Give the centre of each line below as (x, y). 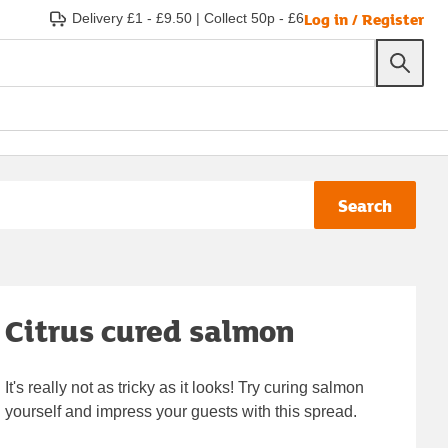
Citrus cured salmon (150, 330)
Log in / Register (364, 18)
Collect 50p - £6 (254, 18)
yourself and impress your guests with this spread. (181, 411)
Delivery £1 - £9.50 (132, 18)
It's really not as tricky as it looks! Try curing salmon (185, 387)
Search (365, 205)
